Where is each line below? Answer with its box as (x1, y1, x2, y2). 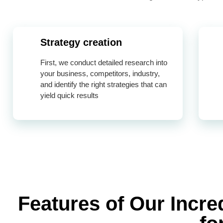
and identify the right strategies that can (40, 80, 167, 89)
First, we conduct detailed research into (40, 58, 167, 67)
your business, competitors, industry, (40, 69, 160, 78)
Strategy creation (40, 37, 122, 48)
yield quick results (40, 91, 99, 100)
